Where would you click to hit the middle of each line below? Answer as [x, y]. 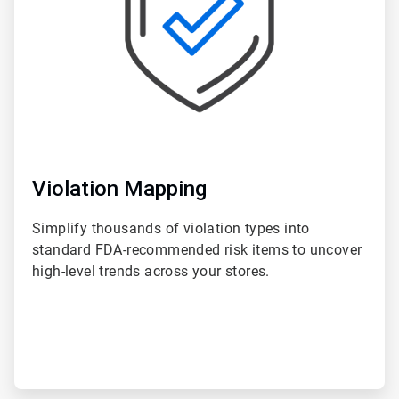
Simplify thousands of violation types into [171, 228]
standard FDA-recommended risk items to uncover [197, 249]
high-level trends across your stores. [151, 271]
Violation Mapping [119, 188]
